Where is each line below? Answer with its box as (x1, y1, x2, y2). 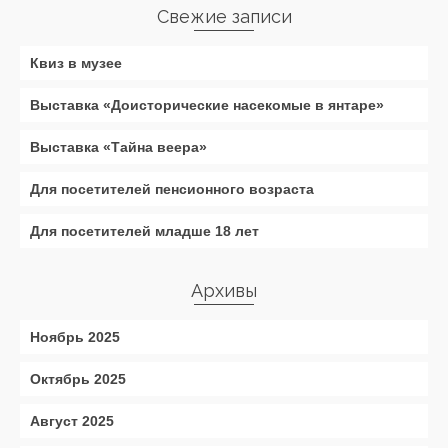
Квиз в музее (30, 55, 122, 71)
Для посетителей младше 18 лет (30, 223, 259, 239)
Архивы (191, 280, 257, 301)
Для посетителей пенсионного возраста (30, 181, 314, 197)
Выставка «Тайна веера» (30, 139, 207, 155)
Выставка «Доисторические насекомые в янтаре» (30, 97, 384, 113)
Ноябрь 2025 (30, 329, 120, 345)
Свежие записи (156, 6, 292, 27)
